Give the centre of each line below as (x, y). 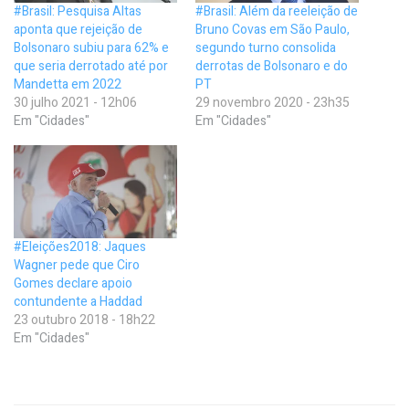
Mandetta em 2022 (68, 84)
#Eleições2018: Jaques (80, 247)
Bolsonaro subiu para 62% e (91, 47)
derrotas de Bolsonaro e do (272, 66)
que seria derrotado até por (91, 66)
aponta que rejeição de (78, 29)
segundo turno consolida (266, 47)
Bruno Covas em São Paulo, (273, 29)
